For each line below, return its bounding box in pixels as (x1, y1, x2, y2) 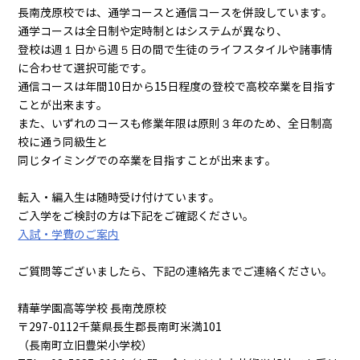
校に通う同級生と (18, 136, 108, 150)
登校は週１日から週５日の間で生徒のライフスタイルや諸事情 (18, 43, 333, 58)
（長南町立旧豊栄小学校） (18, 339, 153, 354)
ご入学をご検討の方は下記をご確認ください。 (18, 210, 255, 224)
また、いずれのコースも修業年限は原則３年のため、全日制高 (18, 117, 333, 132)
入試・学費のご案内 (18, 228, 120, 243)
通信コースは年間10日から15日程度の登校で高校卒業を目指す (18, 80, 337, 95)
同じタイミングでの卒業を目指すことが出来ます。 (18, 154, 277, 169)
